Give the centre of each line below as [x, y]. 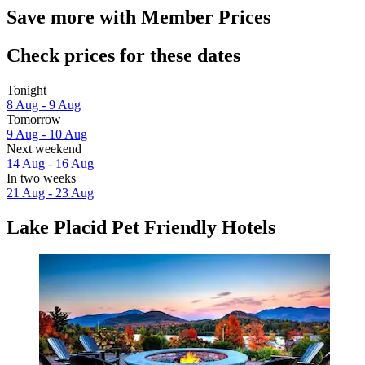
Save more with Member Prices [139, 17]
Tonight [26, 90]
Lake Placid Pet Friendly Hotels [141, 227]
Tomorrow [34, 119]
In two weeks [41, 178]
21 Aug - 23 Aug [50, 192]
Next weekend [44, 148]
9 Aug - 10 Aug [47, 134]
